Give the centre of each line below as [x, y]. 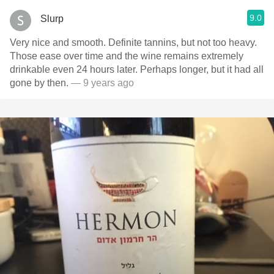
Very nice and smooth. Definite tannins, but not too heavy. [133, 43]
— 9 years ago [102, 83]
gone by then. [40, 83]
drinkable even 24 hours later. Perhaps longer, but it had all [137, 69]
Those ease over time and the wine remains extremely [127, 56]
